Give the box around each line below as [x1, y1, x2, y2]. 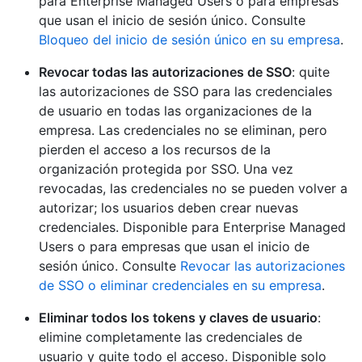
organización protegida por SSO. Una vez [39, 160, 293, 177]
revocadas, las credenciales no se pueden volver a [39, 179, 347, 196]
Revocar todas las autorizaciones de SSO [39, 63, 292, 80]
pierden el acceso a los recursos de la [39, 141, 271, 158]
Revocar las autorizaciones [180, 257, 345, 274]
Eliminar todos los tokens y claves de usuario [39, 309, 318, 326]
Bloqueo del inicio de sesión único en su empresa [39, 31, 340, 48]
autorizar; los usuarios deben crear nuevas [39, 199, 298, 216]
